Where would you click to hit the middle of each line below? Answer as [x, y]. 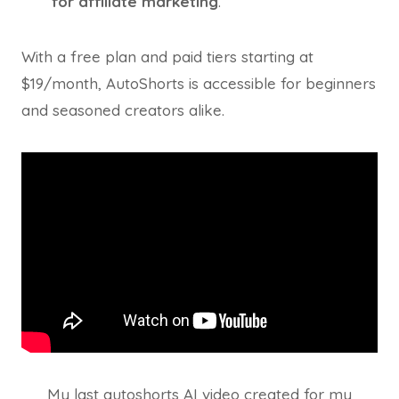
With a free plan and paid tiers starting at [167, 57]
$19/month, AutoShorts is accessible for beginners [199, 83]
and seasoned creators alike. [123, 110]
